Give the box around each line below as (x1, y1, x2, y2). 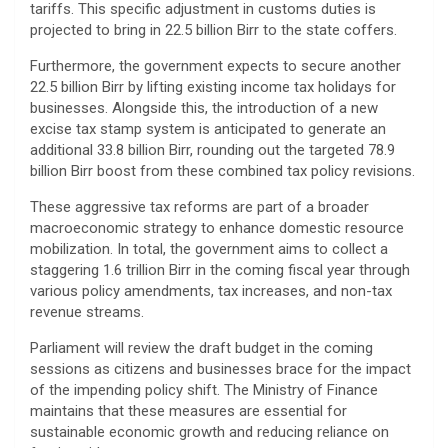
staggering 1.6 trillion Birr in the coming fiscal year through (30, 260, 410, 279)
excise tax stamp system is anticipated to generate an (30, 119, 386, 138)
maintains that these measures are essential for (30, 401, 347, 420)
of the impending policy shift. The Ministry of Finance (30, 380, 378, 399)
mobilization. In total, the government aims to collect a (30, 239, 388, 258)
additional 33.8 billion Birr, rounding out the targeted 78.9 (30, 140, 395, 159)
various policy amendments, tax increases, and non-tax (30, 281, 392, 300)
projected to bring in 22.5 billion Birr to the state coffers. (30, 20, 397, 39)
